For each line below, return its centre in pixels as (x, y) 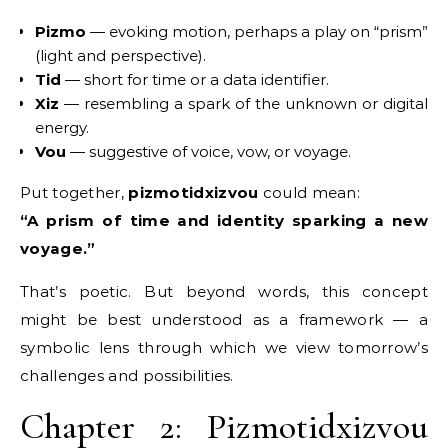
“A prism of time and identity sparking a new (224, 220)
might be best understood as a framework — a (224, 319)
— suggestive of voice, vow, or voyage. (208, 151)
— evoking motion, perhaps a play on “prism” (257, 31)
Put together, (74, 192)
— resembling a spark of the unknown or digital (243, 103)
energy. (62, 127)
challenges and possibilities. (127, 375)
